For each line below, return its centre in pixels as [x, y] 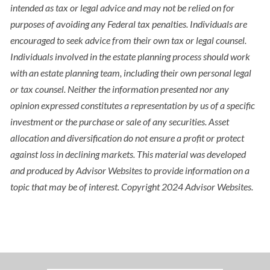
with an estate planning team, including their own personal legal [131, 73]
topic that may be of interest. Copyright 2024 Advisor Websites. [132, 187]
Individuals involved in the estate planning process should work [130, 57]
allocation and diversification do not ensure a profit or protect [127, 138]
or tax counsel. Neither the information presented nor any [120, 89]
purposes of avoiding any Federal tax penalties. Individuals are [129, 24]
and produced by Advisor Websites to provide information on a [130, 171]
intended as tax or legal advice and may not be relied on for [123, 8]
